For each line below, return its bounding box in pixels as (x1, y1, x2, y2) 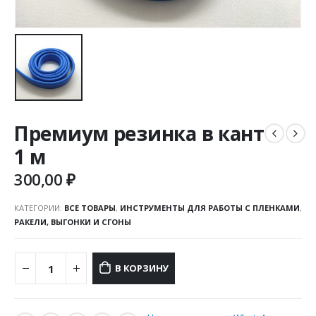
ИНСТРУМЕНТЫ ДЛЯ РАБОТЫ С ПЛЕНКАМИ (120, 202, 300, 213)
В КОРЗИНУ (114, 262, 169, 275)
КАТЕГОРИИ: (14, 202, 64, 213)
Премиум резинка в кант (14, 119, 265, 147)
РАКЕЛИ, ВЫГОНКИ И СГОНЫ (14, 216, 131, 227)
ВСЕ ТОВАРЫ (64, 202, 116, 213)
